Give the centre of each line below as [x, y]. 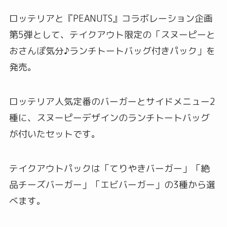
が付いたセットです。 [54, 134]
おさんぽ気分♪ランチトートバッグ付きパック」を [112, 51]
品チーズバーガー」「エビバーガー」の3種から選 [112, 184]
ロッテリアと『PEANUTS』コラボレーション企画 [111, 19]
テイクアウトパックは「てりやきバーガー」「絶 [109, 168]
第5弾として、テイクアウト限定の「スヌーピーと [112, 35]
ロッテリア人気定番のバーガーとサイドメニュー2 [112, 101]
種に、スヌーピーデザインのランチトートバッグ [109, 118]
